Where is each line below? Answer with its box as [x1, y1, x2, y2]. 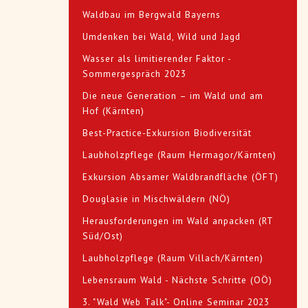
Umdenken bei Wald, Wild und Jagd [82, 30, 241, 43]
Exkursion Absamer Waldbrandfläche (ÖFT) [82, 170, 278, 184]
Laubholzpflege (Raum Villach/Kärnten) [82, 252, 263, 265]
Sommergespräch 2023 [82, 67, 186, 80]
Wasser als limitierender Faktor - [82, 52, 231, 65]
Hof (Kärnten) [82, 104, 144, 118]
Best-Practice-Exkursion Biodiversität [82, 126, 252, 140]
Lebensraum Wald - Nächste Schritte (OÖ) [82, 274, 272, 287]
